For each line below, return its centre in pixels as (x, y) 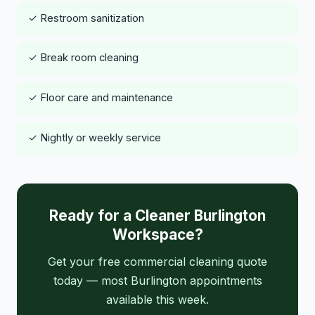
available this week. (157, 299)
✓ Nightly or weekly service (95, 138)
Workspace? (157, 234)
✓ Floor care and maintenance (101, 98)
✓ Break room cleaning (83, 58)
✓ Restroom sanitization (86, 18)
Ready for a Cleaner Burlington (157, 215)
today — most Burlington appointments (157, 280)
